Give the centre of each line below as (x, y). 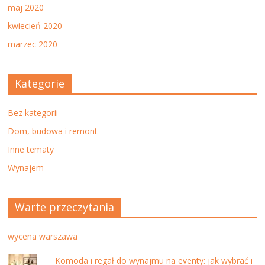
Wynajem (26, 167)
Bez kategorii (33, 112)
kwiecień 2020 (35, 25)
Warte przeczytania (65, 207)
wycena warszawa (43, 236)
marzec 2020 (33, 44)
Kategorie (40, 83)
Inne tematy (31, 149)
